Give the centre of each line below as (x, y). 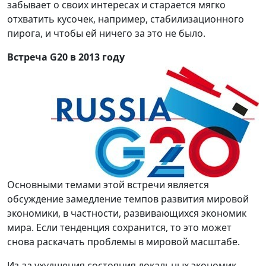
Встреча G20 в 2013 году (66, 57)
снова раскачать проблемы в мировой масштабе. (123, 242)
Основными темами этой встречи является (108, 185)
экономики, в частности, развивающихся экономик (127, 213)
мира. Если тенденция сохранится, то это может (119, 228)
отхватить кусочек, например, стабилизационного (126, 19)
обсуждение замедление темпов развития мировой (128, 199)
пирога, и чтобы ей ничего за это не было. (106, 34)
